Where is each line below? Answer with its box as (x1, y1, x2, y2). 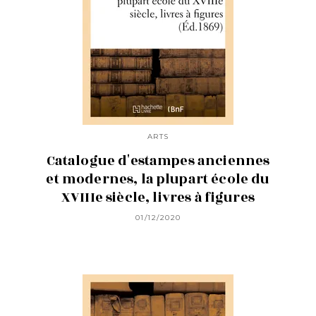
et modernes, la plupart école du (46, 169, 270, 189)
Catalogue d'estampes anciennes (46, 150, 270, 171)
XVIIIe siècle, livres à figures (61, 187, 255, 207)
